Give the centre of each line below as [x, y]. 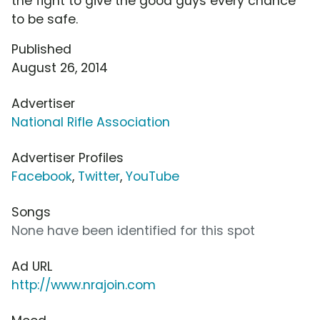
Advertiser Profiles [67, 158]
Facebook [42, 177]
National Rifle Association [91, 122]
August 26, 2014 [60, 68]
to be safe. [45, 20]
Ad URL [32, 267]
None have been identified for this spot [133, 231]
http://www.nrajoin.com [84, 285]
